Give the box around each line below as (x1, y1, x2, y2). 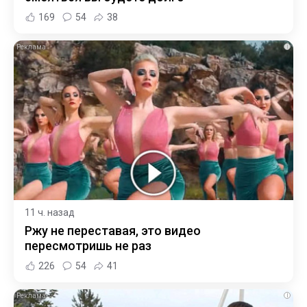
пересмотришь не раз (25, 238, 151, 253)
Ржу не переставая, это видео (25, 223, 201, 238)
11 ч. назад (25, 206, 75, 218)
